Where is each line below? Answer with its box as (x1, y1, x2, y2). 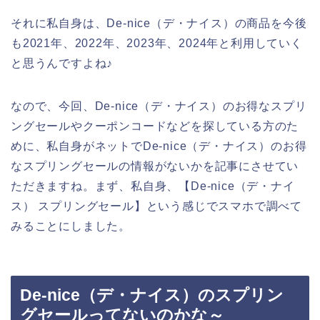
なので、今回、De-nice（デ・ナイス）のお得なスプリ (11, 100, 307, 113)
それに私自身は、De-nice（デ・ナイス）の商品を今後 (11, 17, 307, 30)
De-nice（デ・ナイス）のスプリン (20, 285, 284, 304)
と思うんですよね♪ (11, 57, 114, 70)
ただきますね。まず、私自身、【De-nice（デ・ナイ (11, 180, 295, 193)
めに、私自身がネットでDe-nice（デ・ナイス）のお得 (11, 140, 307, 153)
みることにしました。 (11, 220, 131, 233)
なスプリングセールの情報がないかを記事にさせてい (11, 160, 299, 173)
